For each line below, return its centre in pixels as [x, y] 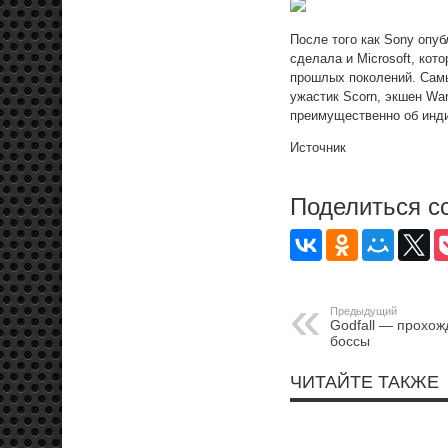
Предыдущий [363, 311]
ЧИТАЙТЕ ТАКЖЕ [364, 382]
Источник [318, 147]
